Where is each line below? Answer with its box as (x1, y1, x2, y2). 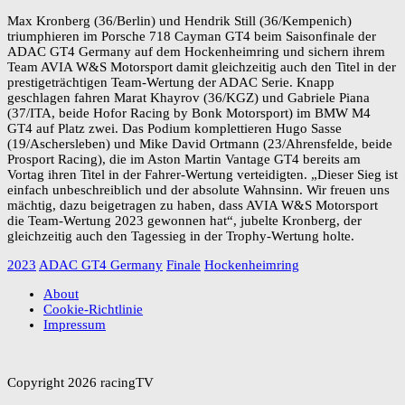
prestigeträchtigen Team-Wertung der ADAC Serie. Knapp (7, 75, 334, 90)
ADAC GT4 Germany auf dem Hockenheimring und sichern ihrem (7, 44, 385, 60)
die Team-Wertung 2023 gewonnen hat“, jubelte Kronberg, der (7, 213, 362, 229)
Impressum (43, 317, 106, 333)
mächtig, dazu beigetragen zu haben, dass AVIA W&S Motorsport (7, 198, 378, 213)
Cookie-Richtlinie (43, 302, 143, 317)
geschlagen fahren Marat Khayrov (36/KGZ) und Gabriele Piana (7, 90, 370, 106)
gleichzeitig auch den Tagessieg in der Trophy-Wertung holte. (7, 229, 354, 244)
